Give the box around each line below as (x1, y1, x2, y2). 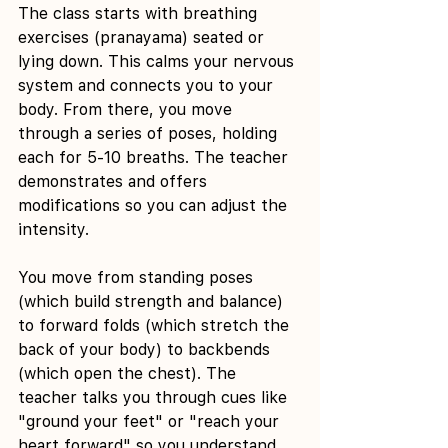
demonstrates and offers (18, 171, 212, 191)
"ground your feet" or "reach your (18, 411, 284, 431)
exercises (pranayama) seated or (18, 27, 269, 47)
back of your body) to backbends (18, 339, 275, 359)
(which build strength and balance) (18, 291, 288, 311)
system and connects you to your (18, 75, 278, 95)
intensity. (18, 219, 89, 239)
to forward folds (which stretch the (18, 315, 294, 335)
